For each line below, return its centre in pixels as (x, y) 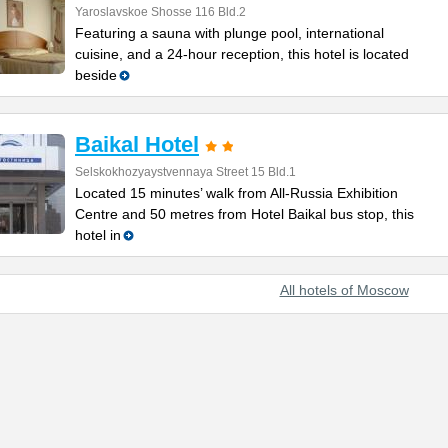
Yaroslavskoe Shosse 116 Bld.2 (160, 12)
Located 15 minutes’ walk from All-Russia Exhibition (236, 193)
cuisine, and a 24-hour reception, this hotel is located (242, 54)
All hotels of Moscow (344, 290)
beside (96, 75)
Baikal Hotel (137, 144)
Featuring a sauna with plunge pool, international (229, 33)
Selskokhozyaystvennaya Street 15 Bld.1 (185, 172)
